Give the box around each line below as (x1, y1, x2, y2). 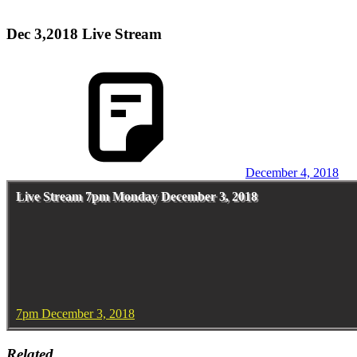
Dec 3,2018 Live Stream (6, 25, 162, 42)
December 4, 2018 (245, 166, 339, 180)
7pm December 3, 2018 (16, 307, 135, 321)
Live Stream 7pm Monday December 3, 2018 (16, 190, 257, 204)
